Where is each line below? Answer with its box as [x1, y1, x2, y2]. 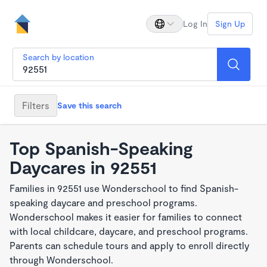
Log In [183, 18, 207, 29]
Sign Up [215, 18, 245, 29]
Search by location [23, 52, 94, 62]
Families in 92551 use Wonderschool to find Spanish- [10, 182, 238, 194]
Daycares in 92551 [10, 156, 157, 178]
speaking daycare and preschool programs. [10, 197, 197, 208]
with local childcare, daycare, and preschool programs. [10, 225, 248, 237]
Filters [22, 99, 49, 111]
